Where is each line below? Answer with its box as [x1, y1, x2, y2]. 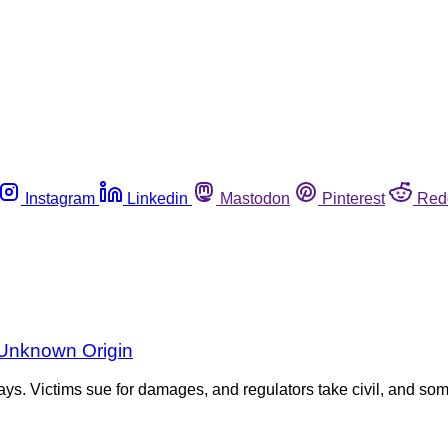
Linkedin [127, 189, 188, 207]
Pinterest [322, 189, 385, 207]
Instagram [25, 189, 95, 207]
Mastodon [220, 189, 290, 207]
